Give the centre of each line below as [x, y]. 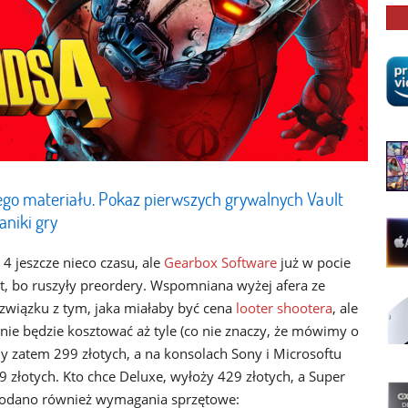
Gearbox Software [220, 262]
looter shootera [284, 308]
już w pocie [314, 262]
